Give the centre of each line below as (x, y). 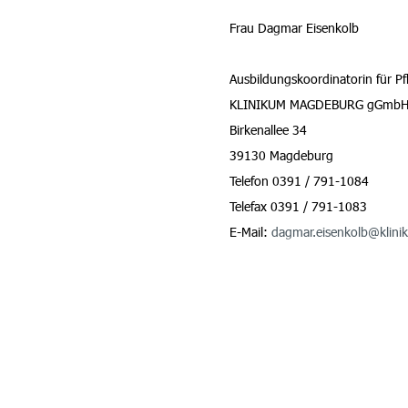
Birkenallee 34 (268, 130)
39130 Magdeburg (281, 155)
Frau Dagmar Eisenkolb (294, 28)
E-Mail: (250, 232)
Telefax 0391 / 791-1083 (298, 206)
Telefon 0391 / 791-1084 (299, 181)
